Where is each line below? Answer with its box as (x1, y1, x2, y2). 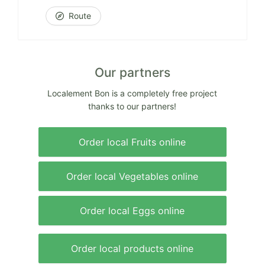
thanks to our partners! (88, 101, 177, 112)
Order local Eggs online (80, 205, 185, 217)
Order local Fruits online (79, 136, 186, 148)
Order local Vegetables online (66, 170, 199, 183)
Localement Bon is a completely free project (47, 88, 218, 99)
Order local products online (71, 243, 194, 255)
